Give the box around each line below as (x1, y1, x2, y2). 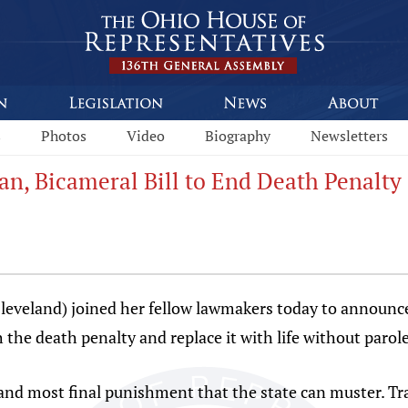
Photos (41, 126, 87, 146)
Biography (205, 126, 270, 146)
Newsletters (311, 126, 388, 146)
